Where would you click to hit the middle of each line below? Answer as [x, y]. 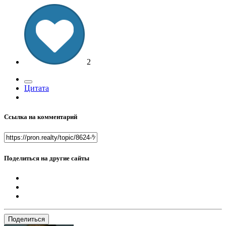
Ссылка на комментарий [41, 117]
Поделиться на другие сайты [47, 158]
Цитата [37, 88]
